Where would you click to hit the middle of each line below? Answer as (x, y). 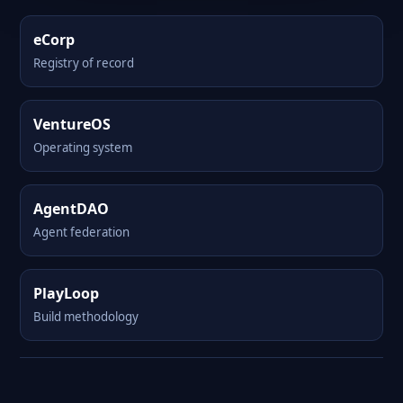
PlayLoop (66, 293)
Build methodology (86, 317)
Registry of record (84, 63)
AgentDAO (71, 209)
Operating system (83, 148)
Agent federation (81, 232)
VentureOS (72, 124)
